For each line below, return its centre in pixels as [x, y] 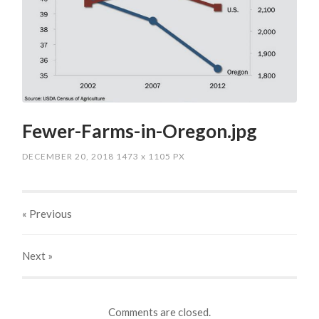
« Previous [47, 214]
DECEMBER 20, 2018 [68, 157]
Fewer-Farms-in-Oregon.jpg [140, 131]
